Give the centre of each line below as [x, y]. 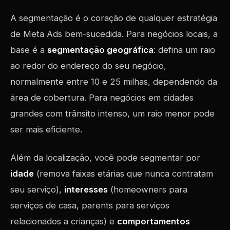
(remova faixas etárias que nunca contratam [123, 174]
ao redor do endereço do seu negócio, [88, 66]
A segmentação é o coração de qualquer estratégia [114, 18]
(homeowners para [148, 189]
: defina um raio [184, 50]
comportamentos [154, 221]
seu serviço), [37, 189]
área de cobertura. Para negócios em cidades [102, 98]
